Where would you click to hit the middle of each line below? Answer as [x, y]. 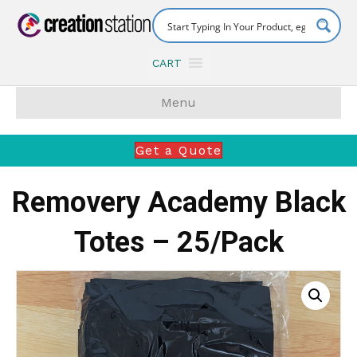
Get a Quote [178, 150]
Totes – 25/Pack [178, 242]
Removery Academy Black [178, 202]
